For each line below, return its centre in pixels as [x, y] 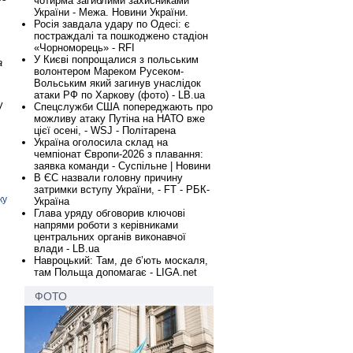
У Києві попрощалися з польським [116, 59]
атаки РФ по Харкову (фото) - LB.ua [119, 95]
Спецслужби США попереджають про [123, 107]
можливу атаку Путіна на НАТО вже [119, 119]
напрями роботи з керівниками [106, 225]
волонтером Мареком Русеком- [109, 71]
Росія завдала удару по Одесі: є [112, 24]
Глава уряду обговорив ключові [110, 213]
